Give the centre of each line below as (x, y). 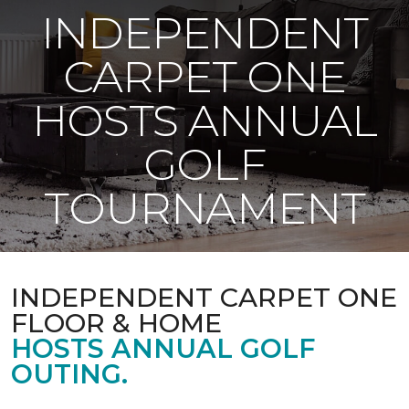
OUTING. (69, 374)
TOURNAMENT (204, 208)
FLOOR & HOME (116, 323)
